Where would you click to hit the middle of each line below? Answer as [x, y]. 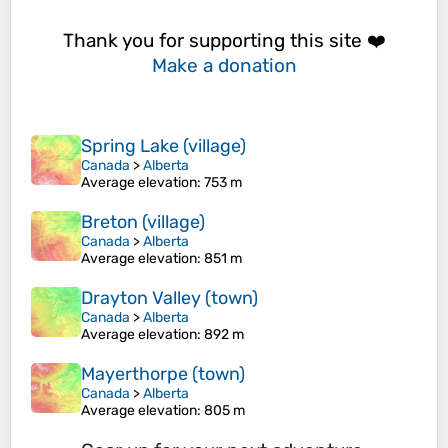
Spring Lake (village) [163, 146]
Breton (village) [143, 222]
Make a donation [224, 65]
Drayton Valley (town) [169, 298]
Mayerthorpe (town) [163, 374]
